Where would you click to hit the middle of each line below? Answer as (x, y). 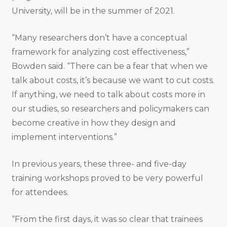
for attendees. (41, 193)
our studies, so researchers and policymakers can (110, 109)
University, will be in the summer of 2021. (93, 11)
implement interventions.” (65, 137)
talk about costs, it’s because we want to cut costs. (113, 81)
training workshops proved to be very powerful (107, 178)
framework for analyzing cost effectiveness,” (100, 52)
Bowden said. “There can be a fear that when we (109, 66)
